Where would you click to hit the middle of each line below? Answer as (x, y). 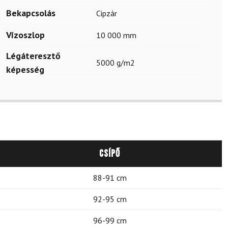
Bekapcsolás (31, 13)
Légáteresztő (33, 56)
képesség (25, 69)
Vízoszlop (25, 35)
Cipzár (107, 13)
